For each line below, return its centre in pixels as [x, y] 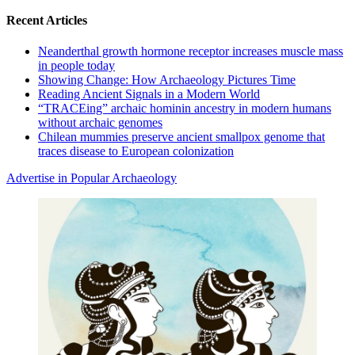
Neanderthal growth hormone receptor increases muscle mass [191, 52]
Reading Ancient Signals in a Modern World [149, 94]
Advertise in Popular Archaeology [92, 178]
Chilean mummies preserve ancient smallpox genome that [181, 137]
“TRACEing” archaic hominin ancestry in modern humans [185, 109]
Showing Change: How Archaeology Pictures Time [167, 80]
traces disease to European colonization [136, 151]
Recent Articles [47, 21]
